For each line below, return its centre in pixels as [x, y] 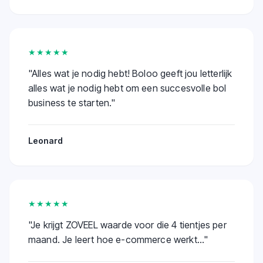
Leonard [45, 140]
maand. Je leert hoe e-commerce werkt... [116, 239]
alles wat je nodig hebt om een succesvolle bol [127, 88]
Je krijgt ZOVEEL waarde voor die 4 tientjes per [129, 225]
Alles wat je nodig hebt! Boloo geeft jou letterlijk [132, 73]
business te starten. [70, 102]
